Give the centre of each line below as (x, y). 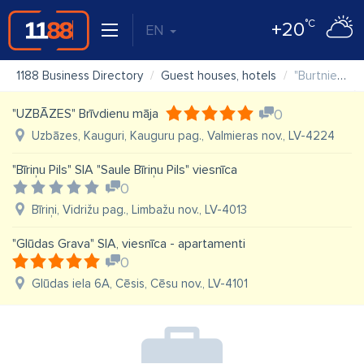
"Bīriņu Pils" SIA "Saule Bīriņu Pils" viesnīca (125, 170)
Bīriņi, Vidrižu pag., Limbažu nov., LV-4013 (139, 210)
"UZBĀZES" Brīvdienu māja (85, 114)
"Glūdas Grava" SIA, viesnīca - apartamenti (129, 244)
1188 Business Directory (80, 76)
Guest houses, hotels (219, 76)
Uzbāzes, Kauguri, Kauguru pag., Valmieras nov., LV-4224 (183, 136)
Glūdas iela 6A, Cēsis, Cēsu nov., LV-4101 (140, 284)
